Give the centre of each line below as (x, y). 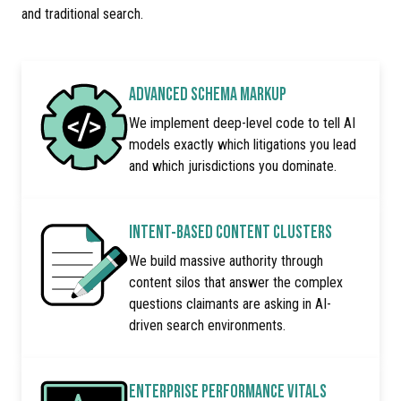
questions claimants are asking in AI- (230, 304)
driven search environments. (207, 326)
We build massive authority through (226, 261)
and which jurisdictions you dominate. (233, 166)
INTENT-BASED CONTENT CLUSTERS (230, 231)
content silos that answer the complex (236, 283)
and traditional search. (82, 14)
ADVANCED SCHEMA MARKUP (208, 94)
